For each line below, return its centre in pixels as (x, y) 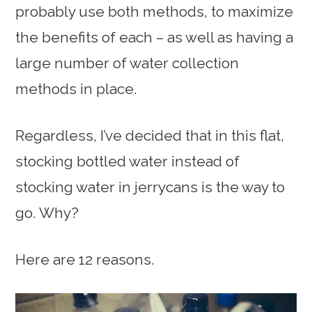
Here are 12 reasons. (85, 259)
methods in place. (77, 88)
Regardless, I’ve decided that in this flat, (150, 135)
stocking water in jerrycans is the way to (150, 187)
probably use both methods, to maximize (155, 11)
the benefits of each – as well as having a (155, 37)
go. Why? (47, 212)
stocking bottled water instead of (128, 161)
